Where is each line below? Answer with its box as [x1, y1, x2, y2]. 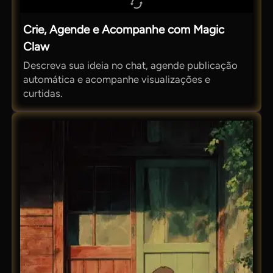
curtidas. [23, 87, 63, 99]
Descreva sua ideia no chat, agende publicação [23, 58, 238, 71]
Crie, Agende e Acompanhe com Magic [23, 23, 225, 37]
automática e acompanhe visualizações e [23, 73, 211, 85]
